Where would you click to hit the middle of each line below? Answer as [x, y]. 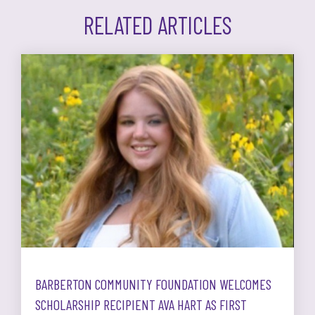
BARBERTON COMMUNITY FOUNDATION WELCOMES [153, 284]
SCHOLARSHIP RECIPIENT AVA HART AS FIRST [141, 305]
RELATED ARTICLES [157, 25]
